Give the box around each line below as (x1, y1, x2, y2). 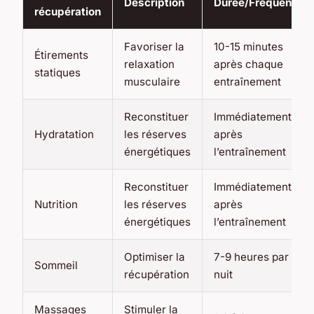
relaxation (124, 57, 175, 71)
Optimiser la (124, 250, 185, 264)
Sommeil (34, 259, 78, 273)
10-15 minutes (214, 40, 283, 54)
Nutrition (34, 198, 78, 212)
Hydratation (34, 128, 94, 142)
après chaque (214, 57, 283, 71)
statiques (34, 66, 81, 80)
